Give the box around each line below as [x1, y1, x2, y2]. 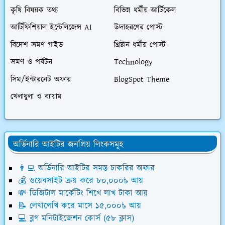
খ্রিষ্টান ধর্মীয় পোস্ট [114, 39, 166, 51]
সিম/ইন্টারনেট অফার [11, 73, 71, 85]
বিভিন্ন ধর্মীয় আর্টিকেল [114, 5, 176, 17]
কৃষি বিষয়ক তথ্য [11, 5, 58, 17]
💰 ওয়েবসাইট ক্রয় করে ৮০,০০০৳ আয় [18, 175, 143, 187]
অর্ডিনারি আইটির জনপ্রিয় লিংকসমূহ [13, 139, 124, 151]
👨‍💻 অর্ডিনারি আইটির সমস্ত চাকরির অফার [18, 162, 155, 175]
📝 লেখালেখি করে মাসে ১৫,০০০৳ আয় [18, 200, 141, 212]
